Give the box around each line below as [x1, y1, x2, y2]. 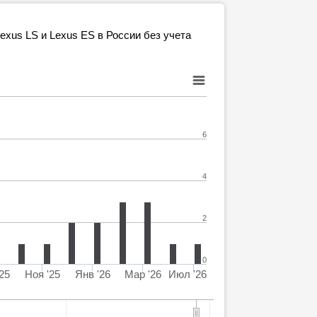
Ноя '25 [24, 268, 60, 280]
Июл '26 [168, 268, 207, 280]
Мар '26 [124, 268, 161, 280]
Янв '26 [74, 268, 110, 280]
